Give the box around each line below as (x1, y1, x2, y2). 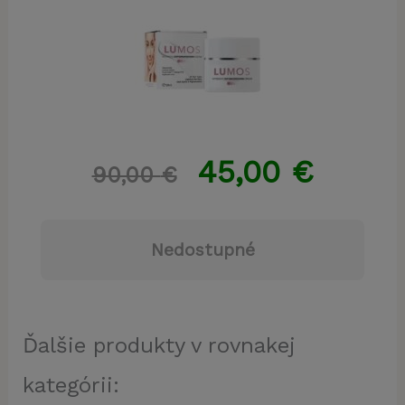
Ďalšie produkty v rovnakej (22, 332, 296, 358)
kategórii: (22, 372, 119, 398)
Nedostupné (150, 239, 255, 260)
